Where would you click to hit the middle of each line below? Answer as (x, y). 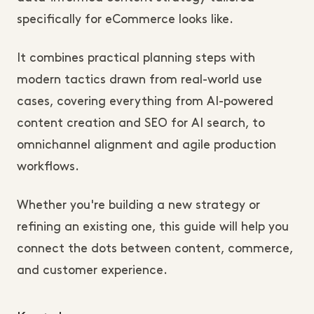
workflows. (48, 167)
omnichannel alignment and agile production (146, 145)
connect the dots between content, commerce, (155, 249)
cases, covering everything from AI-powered (145, 102)
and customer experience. (92, 271)
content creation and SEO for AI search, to (141, 123)
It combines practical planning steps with (136, 58)
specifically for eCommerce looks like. (127, 20)
